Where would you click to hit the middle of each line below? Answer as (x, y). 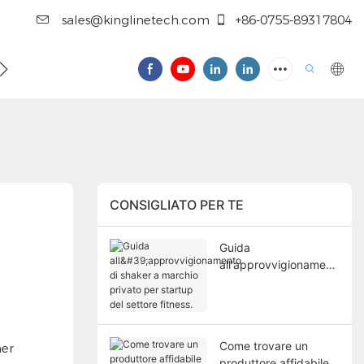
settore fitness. (258, 316)
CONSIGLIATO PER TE (176, 204)
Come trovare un (263, 346)
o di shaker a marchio (276, 282)
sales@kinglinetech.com (134, 20)
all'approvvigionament (277, 265)
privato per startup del (279, 299)
